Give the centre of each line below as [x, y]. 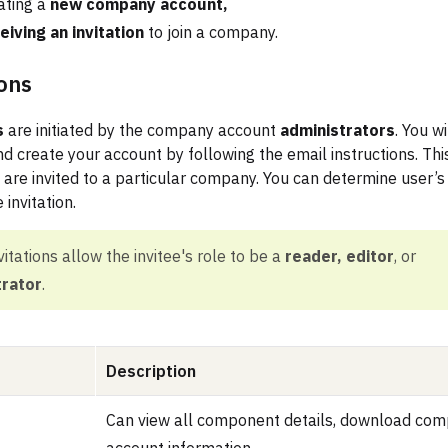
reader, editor [339, 256]
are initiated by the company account [142, 130]
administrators [337, 130]
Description [151, 371]
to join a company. [211, 32]
